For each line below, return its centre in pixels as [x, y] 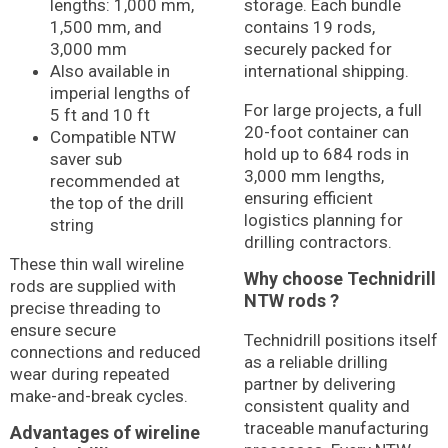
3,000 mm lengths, [314, 176]
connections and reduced [105, 352]
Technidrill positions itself [341, 340]
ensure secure [63, 330]
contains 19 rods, [309, 27]
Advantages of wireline [105, 432]
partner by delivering [320, 384]
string [72, 225]
